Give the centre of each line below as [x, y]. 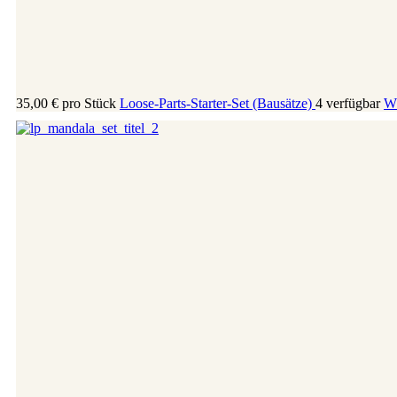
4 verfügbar [348, 103]
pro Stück [89, 103]
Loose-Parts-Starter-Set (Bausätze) [218, 103]
